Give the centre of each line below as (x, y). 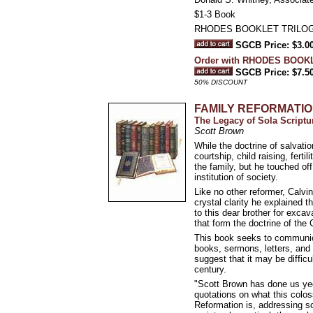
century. (210, 269)
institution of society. (236, 177)
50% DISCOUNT (221, 82)
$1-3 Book (215, 14)
